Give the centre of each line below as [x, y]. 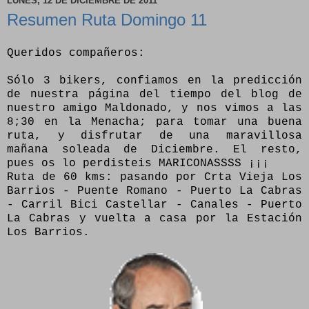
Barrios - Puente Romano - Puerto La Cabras [154, 191]
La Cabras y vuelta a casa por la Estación [154, 218]
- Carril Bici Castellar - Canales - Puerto [154, 205]
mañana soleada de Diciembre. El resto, [154, 149]
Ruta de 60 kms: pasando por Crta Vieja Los [154, 177]
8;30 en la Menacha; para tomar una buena [154, 122]
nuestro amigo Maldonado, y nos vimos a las [154, 108]
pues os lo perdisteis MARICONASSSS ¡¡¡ [138, 163]
